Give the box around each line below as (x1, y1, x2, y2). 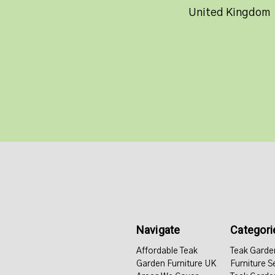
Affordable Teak (136, 246, 198, 255)
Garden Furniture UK (136, 259, 216, 268)
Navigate (136, 223, 180, 236)
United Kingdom (188, 7, 270, 18)
